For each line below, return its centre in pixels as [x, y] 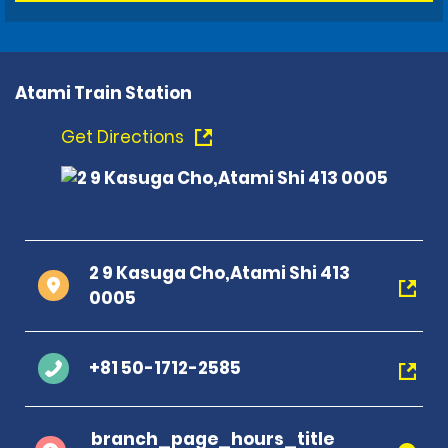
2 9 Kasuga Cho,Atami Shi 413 [219, 272]
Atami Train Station [103, 92]
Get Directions [124, 136]
